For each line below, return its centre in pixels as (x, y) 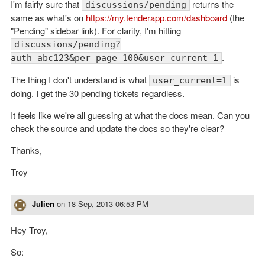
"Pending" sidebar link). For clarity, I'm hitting (96, 30)
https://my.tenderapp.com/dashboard (156, 17)
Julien (43, 203)
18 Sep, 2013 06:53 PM (108, 203)
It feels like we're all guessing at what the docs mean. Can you (130, 115)
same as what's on (48, 17)
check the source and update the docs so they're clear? (117, 128)
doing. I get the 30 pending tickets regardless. (98, 93)
